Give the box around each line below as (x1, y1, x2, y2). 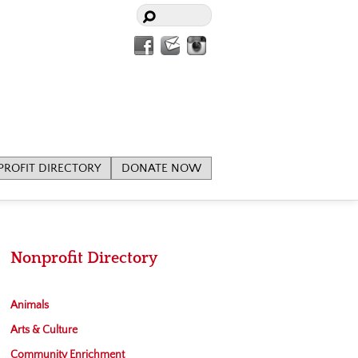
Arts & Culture (10, 324, 78, 336)
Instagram (205, 36, 265, 51)
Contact (179, 36, 223, 51)
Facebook (153, 36, 208, 51)
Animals (10, 299, 49, 312)
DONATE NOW (121, 161, 201, 175)
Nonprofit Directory (10, 249, 157, 267)
